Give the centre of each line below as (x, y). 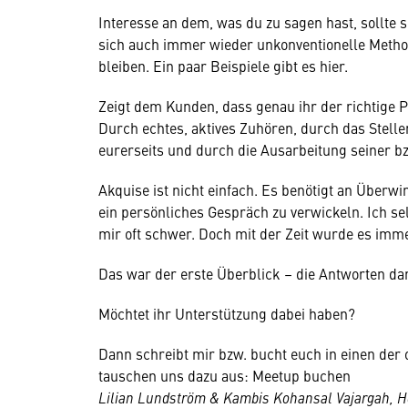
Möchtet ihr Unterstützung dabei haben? (227, 313)
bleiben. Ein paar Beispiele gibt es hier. (223, 66)
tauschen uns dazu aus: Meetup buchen (224, 375)
